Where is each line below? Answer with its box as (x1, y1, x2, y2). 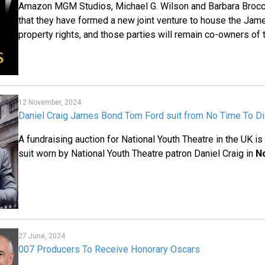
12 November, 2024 (18, 98, 82, 107)
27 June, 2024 (18, 231, 66, 240)
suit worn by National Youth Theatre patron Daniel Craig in (18, 148, 256, 160)
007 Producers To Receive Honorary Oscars (18, 243, 201, 255)
